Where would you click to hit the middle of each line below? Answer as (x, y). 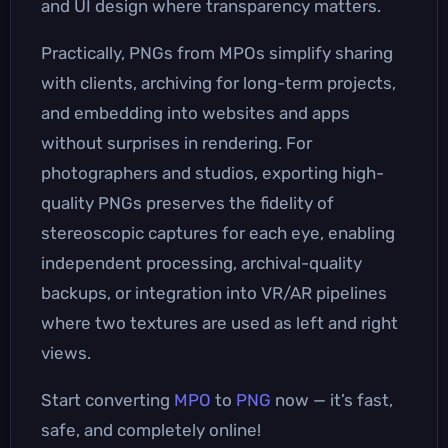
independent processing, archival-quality (201, 262)
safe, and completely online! (151, 429)
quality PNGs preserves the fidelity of (187, 202)
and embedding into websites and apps (195, 112)
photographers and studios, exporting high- (212, 172)
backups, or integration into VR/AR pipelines (214, 292)
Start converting (107, 399)
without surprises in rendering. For (176, 142)
